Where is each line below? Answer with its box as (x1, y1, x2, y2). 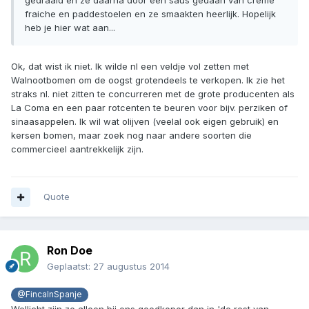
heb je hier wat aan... (25, 22, 115, 34)
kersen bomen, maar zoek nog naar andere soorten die (11, 130, 252, 141)
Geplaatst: (47, 261, 93, 272)
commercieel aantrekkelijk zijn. (11, 143, 143, 155)
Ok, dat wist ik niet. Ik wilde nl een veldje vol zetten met (11, 61, 249, 72)
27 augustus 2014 (93, 261, 170, 272)
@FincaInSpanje (17, 290, 82, 300)
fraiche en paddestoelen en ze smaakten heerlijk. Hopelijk (25, 8, 276, 20)
